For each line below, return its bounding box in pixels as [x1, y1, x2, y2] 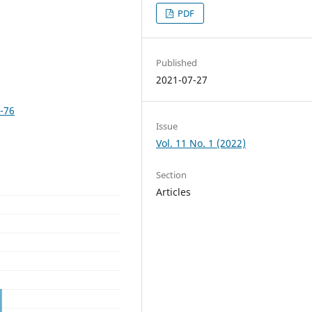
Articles [156, 185, 192, 198]
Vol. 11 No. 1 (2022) [156, 136, 247, 150]
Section [156, 168, 187, 181]
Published [156, 56, 198, 69]
